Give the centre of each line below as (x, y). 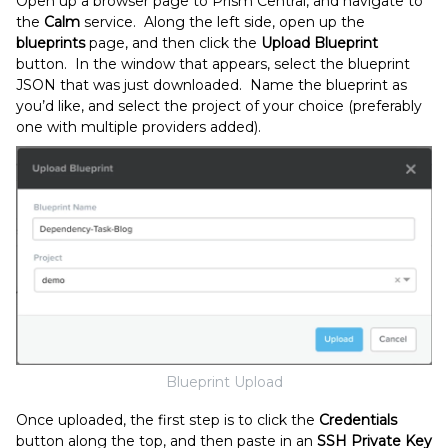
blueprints (50, 43)
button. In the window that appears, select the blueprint (213, 64)
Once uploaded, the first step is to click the (167, 419)
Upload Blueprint (319, 43)
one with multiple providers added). (138, 127)
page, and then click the (173, 43)
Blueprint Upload (224, 381)
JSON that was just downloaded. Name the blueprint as (211, 85)
